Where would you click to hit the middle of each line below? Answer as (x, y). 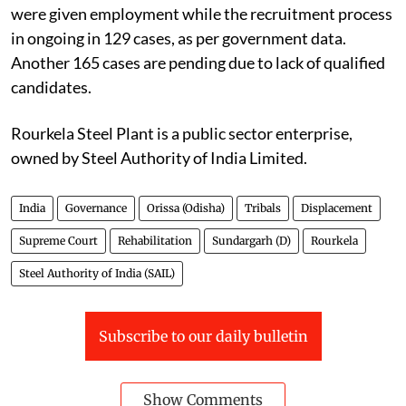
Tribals (263, 208)
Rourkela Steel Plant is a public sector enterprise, (182, 133)
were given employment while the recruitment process (202, 13)
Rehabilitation (155, 240)
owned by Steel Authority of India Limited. (159, 157)
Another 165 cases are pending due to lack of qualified (198, 62)
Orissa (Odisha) (186, 208)
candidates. (51, 87)
